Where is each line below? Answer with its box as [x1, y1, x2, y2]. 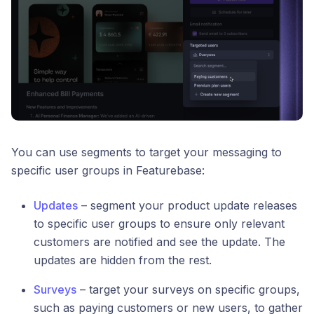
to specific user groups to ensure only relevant [34, 217, 285, 231]
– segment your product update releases [78, 198, 297, 213]
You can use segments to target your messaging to [11, 145, 282, 160]
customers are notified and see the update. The [34, 235, 285, 250]
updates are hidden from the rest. [34, 253, 212, 268]
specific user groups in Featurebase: [11, 163, 205, 178]
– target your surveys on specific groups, [76, 282, 300, 297]
